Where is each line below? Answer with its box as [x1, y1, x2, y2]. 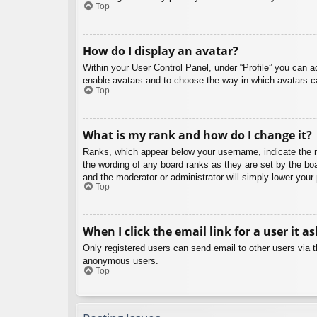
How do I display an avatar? [83, 43, 238, 59]
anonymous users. [83, 255, 158, 267]
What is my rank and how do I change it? [83, 127, 312, 143]
